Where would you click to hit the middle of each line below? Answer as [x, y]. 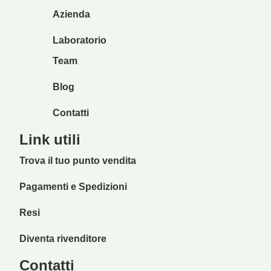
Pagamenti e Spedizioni [73, 187]
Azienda [71, 14]
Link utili [50, 139]
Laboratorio [79, 40]
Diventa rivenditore [63, 239]
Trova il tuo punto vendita [78, 161]
